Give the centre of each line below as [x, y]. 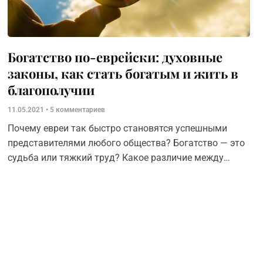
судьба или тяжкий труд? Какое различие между [115, 158]
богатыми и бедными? [57, 172]
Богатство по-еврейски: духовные [115, 57]
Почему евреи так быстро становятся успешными [117, 128]
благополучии [51, 90]
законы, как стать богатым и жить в [123, 73]
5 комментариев [76, 110]
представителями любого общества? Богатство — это [126, 143]
